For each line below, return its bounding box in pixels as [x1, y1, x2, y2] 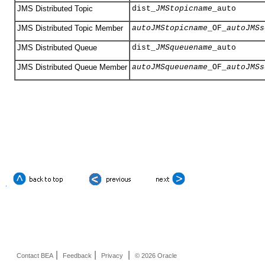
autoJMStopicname [132, 24, 208, 33]
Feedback [63, 252, 92, 260]
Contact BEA [17, 252, 53, 260]
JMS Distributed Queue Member [17, 63, 127, 72]
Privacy [101, 252, 123, 260]
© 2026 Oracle [135, 252, 177, 260]
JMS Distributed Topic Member [17, 24, 123, 33]
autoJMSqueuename [132, 63, 208, 72]
